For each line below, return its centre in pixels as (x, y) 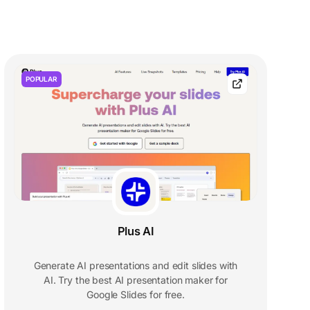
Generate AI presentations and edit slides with (136, 266)
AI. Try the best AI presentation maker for (136, 280)
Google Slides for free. (136, 295)
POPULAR (42, 79)
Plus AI (136, 231)
